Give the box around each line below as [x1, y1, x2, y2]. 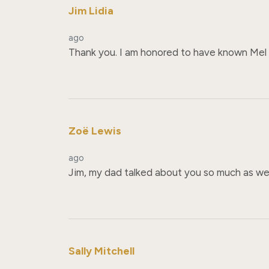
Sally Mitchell [68, 244, 134, 257]
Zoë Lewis [68, 124, 121, 137]
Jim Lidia [68, 4, 113, 17]
